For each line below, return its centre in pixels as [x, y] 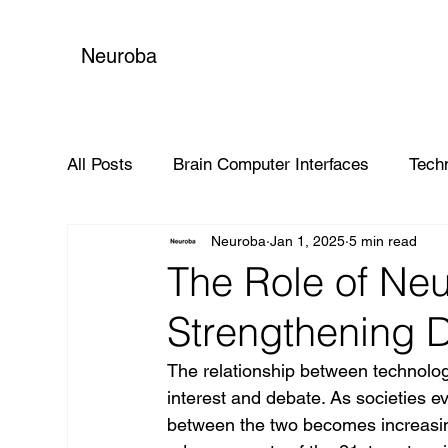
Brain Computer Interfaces [271, 163]
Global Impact [159, 243]
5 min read [383, 240]
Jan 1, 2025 [308, 240]
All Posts [100, 163]
